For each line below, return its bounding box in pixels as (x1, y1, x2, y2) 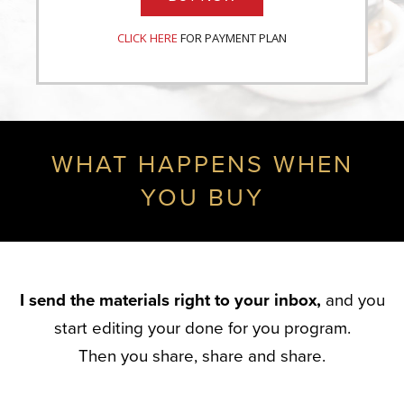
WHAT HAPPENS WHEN (50, 149, 353, 179)
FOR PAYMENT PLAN (178, 29, 287, 46)
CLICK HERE (117, 29, 178, 46)
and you (320, 289, 385, 310)
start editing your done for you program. (53, 317, 351, 338)
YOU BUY (140, 182, 264, 213)
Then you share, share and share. (78, 345, 326, 366)
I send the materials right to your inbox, (19, 289, 321, 310)
